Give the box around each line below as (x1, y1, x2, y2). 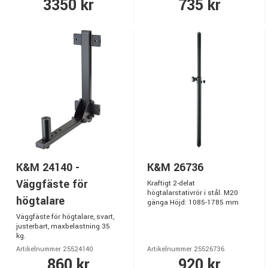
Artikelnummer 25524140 (16, 245, 93, 254)
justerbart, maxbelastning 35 (16, 221, 110, 232)
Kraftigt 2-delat (147, 178, 195, 188)
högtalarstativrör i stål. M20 (147, 188, 238, 198)
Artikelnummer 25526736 (147, 245, 224, 254)
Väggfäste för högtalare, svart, (16, 212, 114, 222)
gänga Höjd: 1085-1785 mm (147, 197, 239, 208)
